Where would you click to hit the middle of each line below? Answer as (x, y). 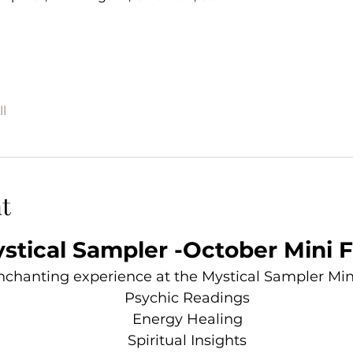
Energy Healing (187, 320)
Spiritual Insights (187, 341)
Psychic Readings (187, 298)
